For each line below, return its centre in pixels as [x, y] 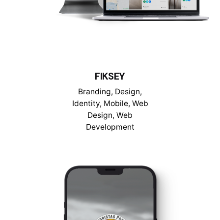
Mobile [116, 103]
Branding [95, 91]
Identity [86, 103]
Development [110, 127]
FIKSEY [110, 76]
